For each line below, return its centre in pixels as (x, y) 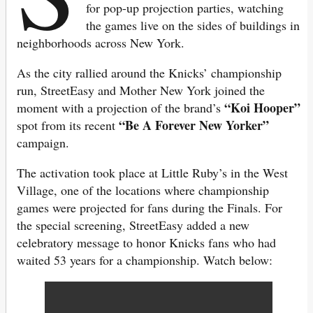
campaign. (43, 143)
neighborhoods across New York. (101, 43)
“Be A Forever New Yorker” (194, 125)
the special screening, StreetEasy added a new (133, 225)
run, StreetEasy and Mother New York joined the (141, 90)
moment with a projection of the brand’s (121, 108)
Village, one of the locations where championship (143, 190)
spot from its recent (68, 125)
